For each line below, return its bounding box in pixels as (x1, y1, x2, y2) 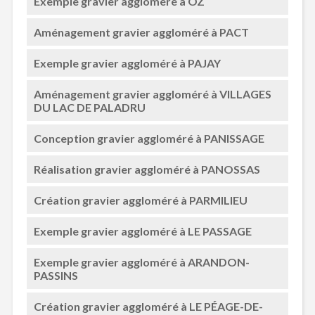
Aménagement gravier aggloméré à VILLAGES (33, 87, 271, 101)
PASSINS (33, 269, 78, 282)
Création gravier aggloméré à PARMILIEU (33, 193, 247, 207)
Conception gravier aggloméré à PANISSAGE (33, 131, 264, 145)
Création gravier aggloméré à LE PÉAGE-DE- (33, 300, 263, 313)
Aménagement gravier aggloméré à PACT (33, 25, 249, 39)
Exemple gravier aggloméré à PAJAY (33, 56, 221, 70)
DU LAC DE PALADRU (33, 101, 146, 114)
